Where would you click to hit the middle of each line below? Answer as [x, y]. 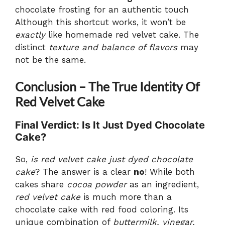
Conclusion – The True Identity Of [107, 87]
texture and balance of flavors [113, 47]
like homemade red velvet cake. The [122, 34]
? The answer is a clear [84, 172]
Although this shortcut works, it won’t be [100, 22]
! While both [170, 172]
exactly [30, 34]
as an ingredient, [163, 185]
